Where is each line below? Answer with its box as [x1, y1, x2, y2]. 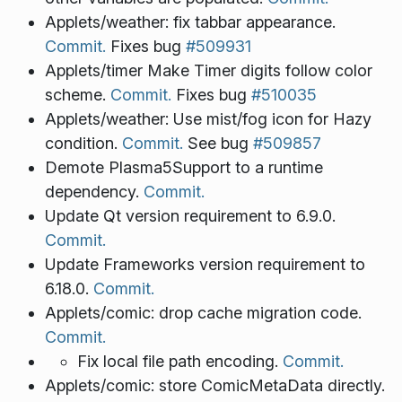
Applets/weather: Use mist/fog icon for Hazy [44, 109, 371, 129]
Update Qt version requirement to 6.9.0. [44, 206, 336, 226]
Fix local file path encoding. [76, 352, 283, 371]
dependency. [44, 182, 144, 202]
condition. [44, 134, 122, 153]
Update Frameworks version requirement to [44, 255, 365, 275]
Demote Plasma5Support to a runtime [44, 158, 323, 178]
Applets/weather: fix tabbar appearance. [44, 13, 336, 32]
